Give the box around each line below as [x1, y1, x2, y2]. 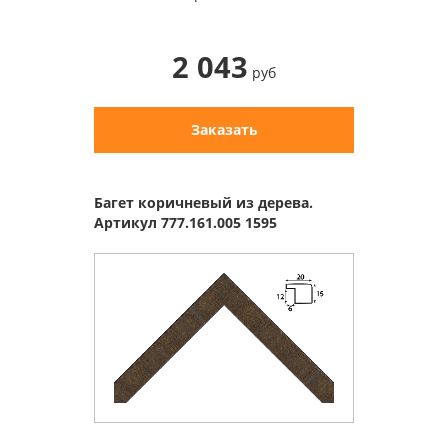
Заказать [190, 119, 258, 139]
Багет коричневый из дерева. [94, 192, 313, 212]
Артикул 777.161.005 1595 [94, 212, 277, 232]
